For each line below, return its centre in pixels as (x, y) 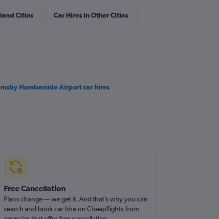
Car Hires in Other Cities (91, 15)
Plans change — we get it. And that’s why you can (76, 199)
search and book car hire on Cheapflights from (72, 209)
